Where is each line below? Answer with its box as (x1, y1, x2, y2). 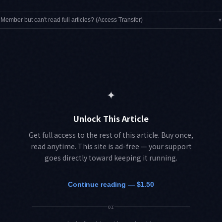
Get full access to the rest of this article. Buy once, (29, 129, 193, 140)
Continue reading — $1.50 (68, 180, 154, 188)
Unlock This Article (73, 112, 149, 124)
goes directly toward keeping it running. (45, 152, 177, 163)
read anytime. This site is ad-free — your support (30, 141, 192, 151)
